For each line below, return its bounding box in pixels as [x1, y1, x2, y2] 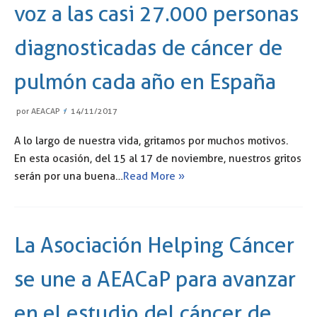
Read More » [123, 169, 185, 183]
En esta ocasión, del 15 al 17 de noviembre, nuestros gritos [14, 151, 301, 165]
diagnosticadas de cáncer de [14, 35, 283, 60]
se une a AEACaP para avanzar [14, 266, 296, 292]
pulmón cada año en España [14, 69, 276, 94]
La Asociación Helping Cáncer [14, 232, 294, 258]
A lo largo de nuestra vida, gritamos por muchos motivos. [14, 134, 289, 147]
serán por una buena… [14, 169, 123, 183]
